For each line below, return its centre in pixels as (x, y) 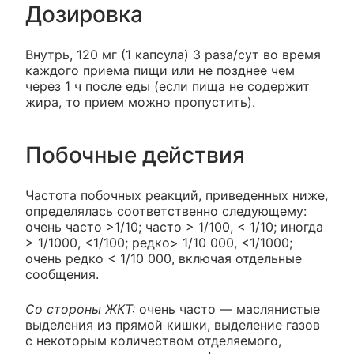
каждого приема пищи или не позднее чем (160, 70)
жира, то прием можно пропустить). (140, 102)
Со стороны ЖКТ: (80, 309)
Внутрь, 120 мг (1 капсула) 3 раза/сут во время (173, 54)
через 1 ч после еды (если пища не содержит (168, 86)
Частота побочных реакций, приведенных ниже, (177, 195)
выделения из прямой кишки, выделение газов (173, 324)
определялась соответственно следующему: (166, 211)
